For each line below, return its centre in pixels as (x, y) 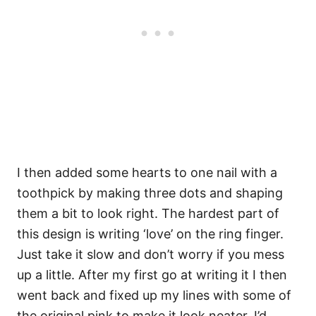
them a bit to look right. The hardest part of (148, 214)
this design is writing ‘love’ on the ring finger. (150, 234)
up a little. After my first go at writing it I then (152, 275)
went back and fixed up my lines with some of (154, 296)
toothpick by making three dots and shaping (150, 193)
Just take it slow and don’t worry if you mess (151, 255)
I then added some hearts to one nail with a (147, 173)
